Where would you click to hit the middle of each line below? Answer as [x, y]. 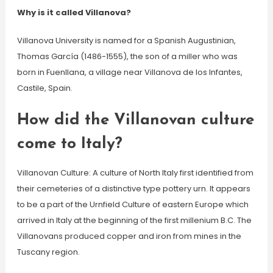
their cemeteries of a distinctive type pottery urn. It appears [133, 189]
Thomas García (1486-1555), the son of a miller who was [127, 56]
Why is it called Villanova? [74, 12]
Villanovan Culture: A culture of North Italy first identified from [135, 173]
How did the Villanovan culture [135, 120]
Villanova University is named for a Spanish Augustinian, [126, 41]
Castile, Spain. [44, 88]
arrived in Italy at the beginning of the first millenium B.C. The [134, 220]
